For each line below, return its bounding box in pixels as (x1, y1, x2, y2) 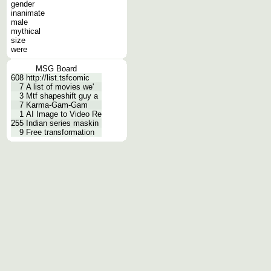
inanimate (11, 8, 45, 18)
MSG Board (36, 64, 77, 73)
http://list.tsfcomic (26, 73, 90, 82)
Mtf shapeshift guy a (26, 91, 98, 100)
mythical (11, 27, 41, 36)
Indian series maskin (26, 119, 99, 128)
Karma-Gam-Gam (26, 100, 88, 109)
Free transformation (26, 128, 94, 137)
